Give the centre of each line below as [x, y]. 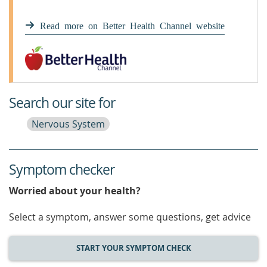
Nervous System [68, 124]
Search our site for [62, 103]
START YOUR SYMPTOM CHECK [133, 248]
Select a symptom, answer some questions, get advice [130, 217]
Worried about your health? [75, 191]
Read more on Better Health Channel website [132, 25]
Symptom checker [62, 170]
